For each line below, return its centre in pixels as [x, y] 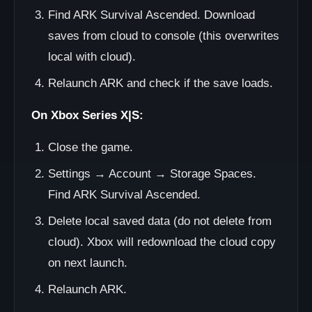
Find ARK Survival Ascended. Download [151, 15]
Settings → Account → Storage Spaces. [152, 174]
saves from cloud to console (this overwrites [164, 36]
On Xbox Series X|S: [87, 115]
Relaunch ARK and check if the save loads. [161, 83]
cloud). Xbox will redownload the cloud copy [162, 242]
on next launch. [88, 263]
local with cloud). [92, 57]
